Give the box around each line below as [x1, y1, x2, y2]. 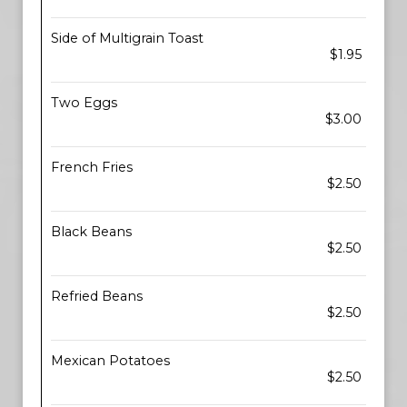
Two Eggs [51, 94, 117, 111]
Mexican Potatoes [51, 352, 170, 369]
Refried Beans [51, 288, 143, 304]
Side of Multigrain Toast [51, 30, 203, 46]
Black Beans [51, 223, 132, 240]
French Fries [51, 159, 133, 175]
